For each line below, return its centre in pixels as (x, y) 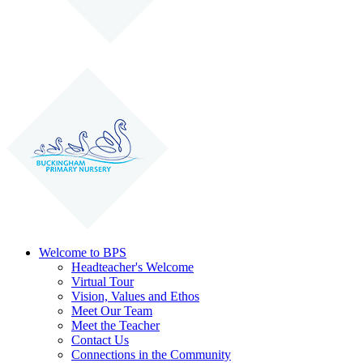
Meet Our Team (112, 311)
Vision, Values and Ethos (135, 297)
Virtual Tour (102, 282)
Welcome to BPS (83, 253)
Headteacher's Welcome (132, 267)
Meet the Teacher (115, 326)
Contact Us (100, 340)
